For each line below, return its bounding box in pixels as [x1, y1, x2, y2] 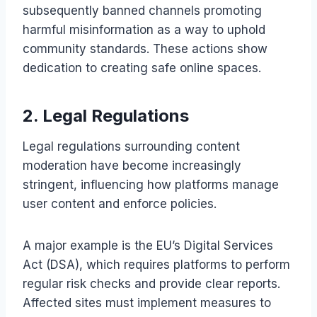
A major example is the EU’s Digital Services [23, 238, 273, 253]
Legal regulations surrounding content [23, 139, 240, 154]
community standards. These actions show [23, 41, 267, 56]
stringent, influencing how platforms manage [23, 177, 279, 192]
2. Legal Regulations [23, 105, 189, 126]
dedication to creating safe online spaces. [23, 60, 261, 75]
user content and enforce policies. [23, 196, 217, 211]
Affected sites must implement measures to [23, 295, 271, 310]
